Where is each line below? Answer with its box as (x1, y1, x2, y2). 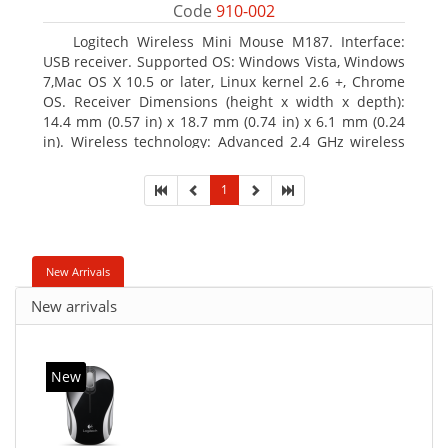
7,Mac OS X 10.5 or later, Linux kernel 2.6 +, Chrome (43, 72, 405, 91)
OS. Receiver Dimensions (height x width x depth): (43, 92, 405, 111)
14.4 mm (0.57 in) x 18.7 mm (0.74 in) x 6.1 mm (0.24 (43, 112, 405, 131)
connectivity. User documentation (43, 152, 268, 171)
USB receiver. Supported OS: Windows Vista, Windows (43, 52, 405, 71)
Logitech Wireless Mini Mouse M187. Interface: (73, 32, 405, 51)
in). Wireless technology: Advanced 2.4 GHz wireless (43, 132, 405, 151)
